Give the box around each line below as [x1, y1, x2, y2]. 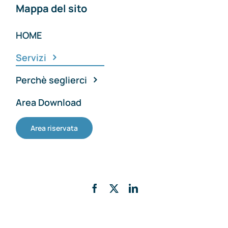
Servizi [15, 51, 46, 64]
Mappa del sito [15, 2, 87, 16]
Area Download [15, 96, 81, 109]
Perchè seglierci [15, 74, 87, 87]
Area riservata [30, 123, 78, 133]
